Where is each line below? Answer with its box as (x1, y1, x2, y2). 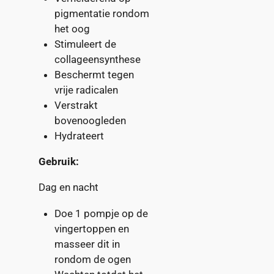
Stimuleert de (54, 37, 116, 50)
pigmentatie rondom (54, 7, 149, 20)
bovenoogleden (54, 114, 126, 127)
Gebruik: (38, 155, 79, 168)
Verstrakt (54, 98, 98, 111)
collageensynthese (54, 53, 141, 65)
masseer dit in (54, 237, 120, 250)
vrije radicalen (54, 83, 118, 96)
